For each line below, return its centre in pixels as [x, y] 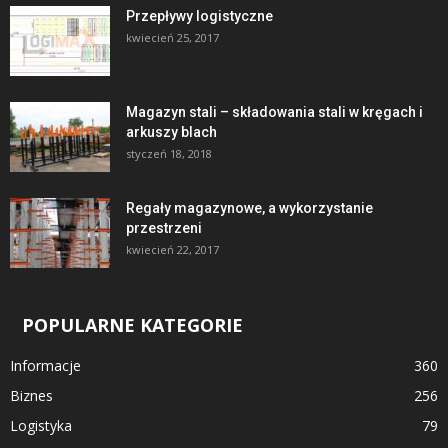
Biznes [31, 395]
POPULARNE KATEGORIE [132, 324]
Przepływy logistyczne [199, 15]
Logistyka [41, 425]
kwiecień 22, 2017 [172, 249]
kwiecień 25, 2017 [172, 37]
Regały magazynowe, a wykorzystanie [249, 207]
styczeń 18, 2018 [169, 153]
